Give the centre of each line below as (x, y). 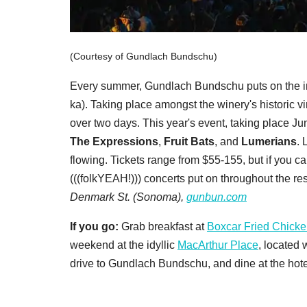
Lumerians (269, 142)
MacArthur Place (218, 245)
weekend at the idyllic (124, 245)
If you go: (94, 227)
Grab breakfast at (163, 227)
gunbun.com (217, 197)
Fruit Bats (189, 142)
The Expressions (114, 142)
